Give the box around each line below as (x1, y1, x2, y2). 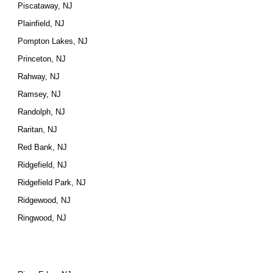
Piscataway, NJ (18, 1, 73, 10)
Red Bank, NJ (18, 143, 68, 152)
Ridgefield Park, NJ (18, 178, 87, 187)
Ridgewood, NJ (18, 196, 71, 205)
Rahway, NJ (18, 72, 60, 81)
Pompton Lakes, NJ (18, 37, 88, 46)
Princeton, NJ (18, 54, 66, 63)
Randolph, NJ (18, 107, 66, 116)
